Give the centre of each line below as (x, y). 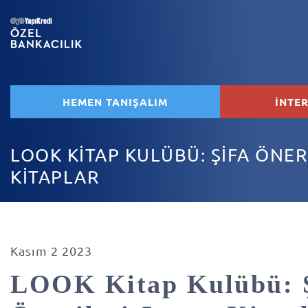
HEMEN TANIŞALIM (115, 102)
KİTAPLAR (55, 177)
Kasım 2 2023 (51, 251)
